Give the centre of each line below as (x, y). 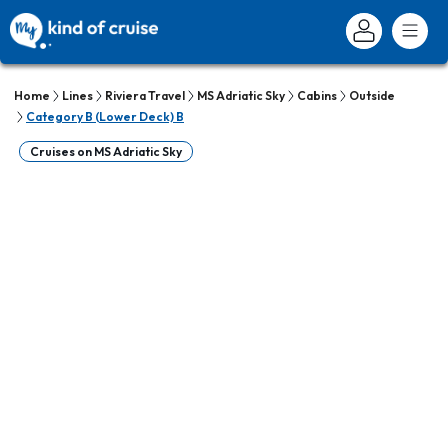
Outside (372, 95)
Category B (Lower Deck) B (105, 116)
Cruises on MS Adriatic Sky (106, 151)
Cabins (317, 95)
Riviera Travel (145, 95)
